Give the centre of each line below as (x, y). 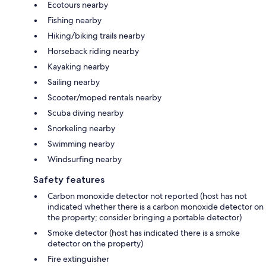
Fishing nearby (75, 20)
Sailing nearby (74, 82)
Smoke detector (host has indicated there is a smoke (144, 232)
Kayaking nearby (78, 66)
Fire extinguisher (78, 259)
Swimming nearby (81, 143)
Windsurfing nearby (85, 159)
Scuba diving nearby (85, 113)
